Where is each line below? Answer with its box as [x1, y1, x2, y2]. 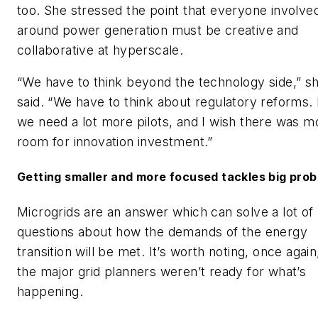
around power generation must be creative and [17, 22, 299, 38]
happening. [17, 283, 84, 299]
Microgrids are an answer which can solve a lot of [17, 204, 314, 219]
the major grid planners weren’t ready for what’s [17, 263, 307, 279]
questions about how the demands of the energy [17, 224, 307, 239]
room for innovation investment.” [17, 134, 213, 150]
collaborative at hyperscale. [17, 42, 184, 57]
